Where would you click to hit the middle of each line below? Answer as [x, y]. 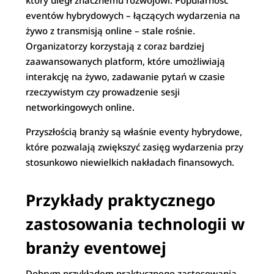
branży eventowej [96, 248]
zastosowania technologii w [135, 224]
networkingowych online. [80, 107]
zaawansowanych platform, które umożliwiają [126, 61]
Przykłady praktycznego [121, 200]
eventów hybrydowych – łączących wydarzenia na [133, 15]
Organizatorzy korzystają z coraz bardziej [115, 46]
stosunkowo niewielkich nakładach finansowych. [130, 162]
